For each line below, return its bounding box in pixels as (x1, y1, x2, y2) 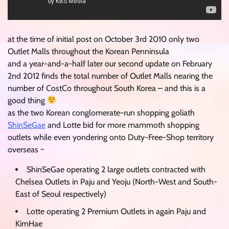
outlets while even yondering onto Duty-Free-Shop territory (8, 132, 214, 142)
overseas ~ (8, 144, 44, 154)
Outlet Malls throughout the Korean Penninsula (8, 46, 169, 56)
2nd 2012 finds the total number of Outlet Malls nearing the (8, 71, 213, 81)
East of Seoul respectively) (15, 189, 106, 199)
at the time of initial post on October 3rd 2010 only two (8, 34, 199, 44)
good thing (8, 95, 47, 105)
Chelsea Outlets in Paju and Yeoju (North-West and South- (15, 176, 217, 187)
